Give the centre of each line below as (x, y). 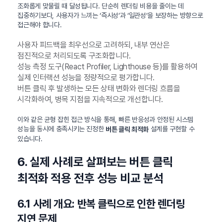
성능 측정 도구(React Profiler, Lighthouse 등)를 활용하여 (108, 67)
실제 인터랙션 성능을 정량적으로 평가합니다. (86, 78)
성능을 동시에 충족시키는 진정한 (62, 129)
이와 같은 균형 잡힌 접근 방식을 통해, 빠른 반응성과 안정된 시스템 (106, 120)
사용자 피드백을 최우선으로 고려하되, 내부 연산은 (94, 45)
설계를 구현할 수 (171, 129)
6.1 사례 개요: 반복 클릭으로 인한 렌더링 (101, 204)
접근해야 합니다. (40, 25)
